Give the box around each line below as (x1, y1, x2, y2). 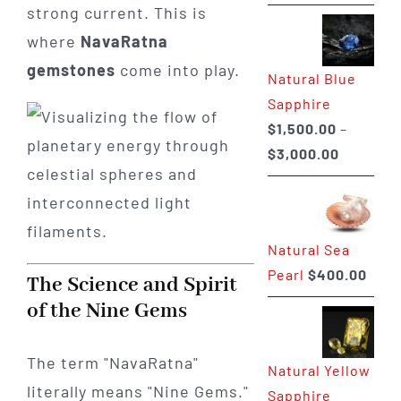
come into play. (115, 59, 240, 80)
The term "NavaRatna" (26, 353, 199, 373)
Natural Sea (267, 240, 350, 258)
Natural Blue (267, 69, 356, 87)
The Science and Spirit (26, 271, 237, 298)
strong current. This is (26, 2, 207, 22)
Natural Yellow (267, 361, 371, 379)
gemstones (26, 59, 115, 80)
